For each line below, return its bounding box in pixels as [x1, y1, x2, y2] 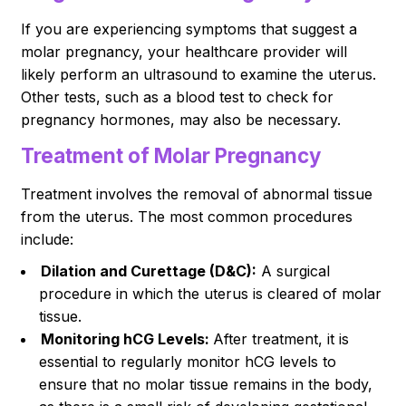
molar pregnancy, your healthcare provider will [21, 42, 348, 61]
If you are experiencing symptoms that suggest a [21, 19, 358, 38]
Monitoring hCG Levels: [41, 329, 214, 348]
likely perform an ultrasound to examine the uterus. [21, 64, 377, 83]
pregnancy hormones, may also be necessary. [21, 110, 342, 129]
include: [21, 229, 74, 248]
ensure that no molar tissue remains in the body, [39, 374, 373, 393]
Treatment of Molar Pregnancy [21, 142, 322, 168]
